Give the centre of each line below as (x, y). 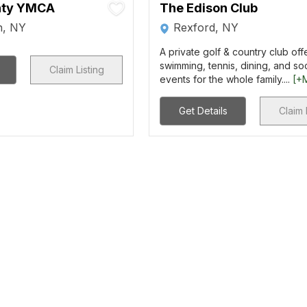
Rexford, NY (206, 27)
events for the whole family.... (226, 79)
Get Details (203, 111)
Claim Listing (76, 70)
